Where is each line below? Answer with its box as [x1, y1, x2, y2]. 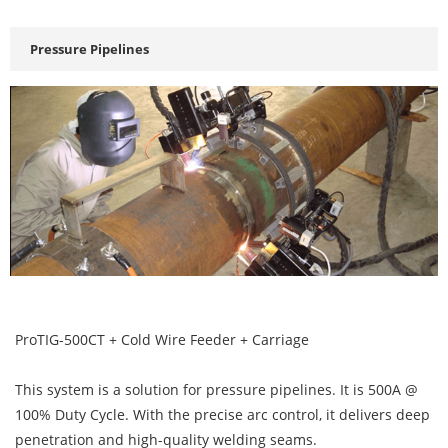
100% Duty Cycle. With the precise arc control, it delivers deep [15, 404, 430, 424]
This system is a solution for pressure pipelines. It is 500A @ [15, 379, 418, 399]
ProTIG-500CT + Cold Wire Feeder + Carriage [15, 329, 309, 349]
